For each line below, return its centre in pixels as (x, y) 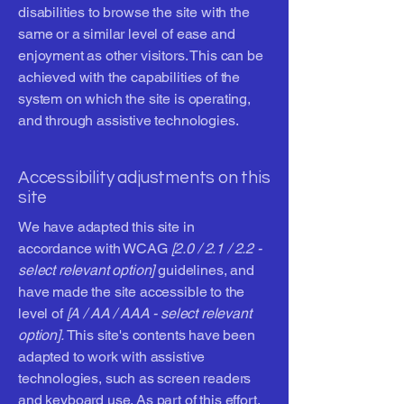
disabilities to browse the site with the (134, 12)
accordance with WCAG (95, 248)
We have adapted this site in (106, 227)
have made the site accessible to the (132, 292)
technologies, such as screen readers (135, 378)
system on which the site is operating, (134, 99)
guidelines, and (204, 270)
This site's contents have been (159, 335)
